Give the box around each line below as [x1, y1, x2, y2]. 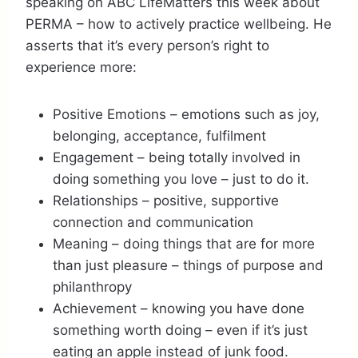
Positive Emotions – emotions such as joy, [53, 105, 320, 122]
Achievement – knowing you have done [53, 300, 304, 316]
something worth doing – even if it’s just [53, 321, 308, 338]
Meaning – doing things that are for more [53, 235, 315, 252]
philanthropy [53, 278, 132, 295]
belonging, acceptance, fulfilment [53, 127, 266, 144]
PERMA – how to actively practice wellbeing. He [26, 15, 332, 32]
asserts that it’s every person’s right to [26, 37, 269, 54]
